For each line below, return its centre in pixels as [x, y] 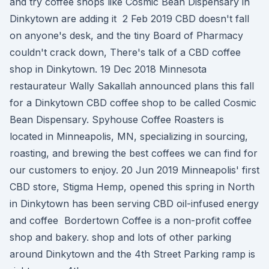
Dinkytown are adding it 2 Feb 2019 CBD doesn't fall [129, 19]
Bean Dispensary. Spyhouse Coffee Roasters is [117, 119]
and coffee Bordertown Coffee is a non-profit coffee [131, 220]
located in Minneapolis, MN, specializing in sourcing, [129, 136]
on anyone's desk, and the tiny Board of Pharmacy [126, 35]
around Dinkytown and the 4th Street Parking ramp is [132, 254]
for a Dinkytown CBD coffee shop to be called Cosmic [133, 103]
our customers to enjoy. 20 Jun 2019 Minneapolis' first [134, 170]
